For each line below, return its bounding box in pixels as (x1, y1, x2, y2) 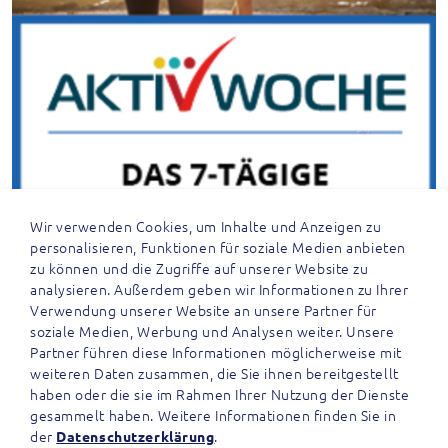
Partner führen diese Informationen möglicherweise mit (30, 342, 402, 362)
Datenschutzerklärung (56, 427, 215, 445)
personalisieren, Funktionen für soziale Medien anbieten (30, 237, 406, 257)
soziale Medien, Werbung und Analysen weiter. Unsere (30, 321, 395, 341)
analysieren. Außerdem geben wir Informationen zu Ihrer (30, 279, 409, 299)
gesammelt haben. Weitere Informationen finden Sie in (30, 405, 397, 425)
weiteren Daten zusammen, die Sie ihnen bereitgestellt (30, 363, 399, 383)
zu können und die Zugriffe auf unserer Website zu (30, 258, 369, 278)
